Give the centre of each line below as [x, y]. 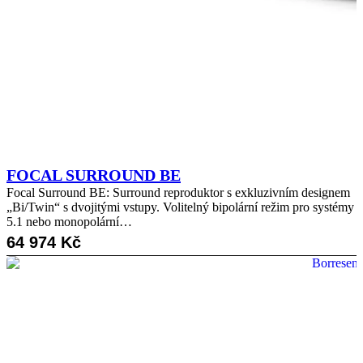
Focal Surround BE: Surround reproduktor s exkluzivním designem [178, 192]
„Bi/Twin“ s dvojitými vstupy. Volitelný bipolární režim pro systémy [180, 207]
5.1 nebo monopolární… [69, 221]
